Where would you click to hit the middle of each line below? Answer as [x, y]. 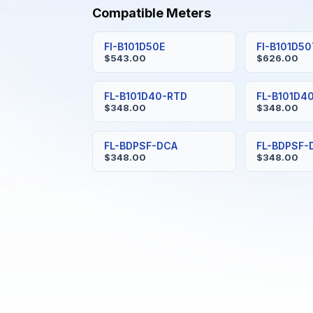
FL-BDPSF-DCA [141, 146]
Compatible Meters [152, 13]
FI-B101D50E [134, 46]
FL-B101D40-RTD [146, 96]
